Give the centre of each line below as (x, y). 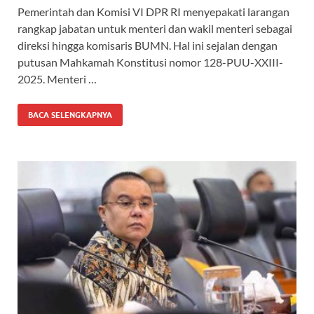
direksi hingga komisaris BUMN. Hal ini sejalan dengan (148, 46)
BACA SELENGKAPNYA (70, 115)
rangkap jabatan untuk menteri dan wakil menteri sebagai (155, 29)
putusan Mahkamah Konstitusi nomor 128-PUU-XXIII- (150, 62)
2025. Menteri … (57, 79)
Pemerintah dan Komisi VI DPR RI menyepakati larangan (153, 12)
